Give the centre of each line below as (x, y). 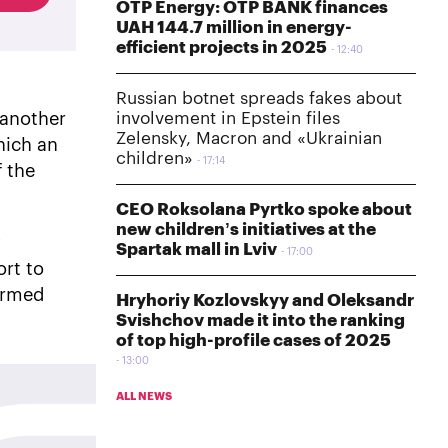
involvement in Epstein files (228, 118)
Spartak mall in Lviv (196, 249)
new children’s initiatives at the (246, 229)
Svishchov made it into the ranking (260, 320)
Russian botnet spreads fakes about (259, 98)
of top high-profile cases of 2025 (253, 340)
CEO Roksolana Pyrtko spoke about (264, 209)
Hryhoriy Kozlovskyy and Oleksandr (265, 300)
